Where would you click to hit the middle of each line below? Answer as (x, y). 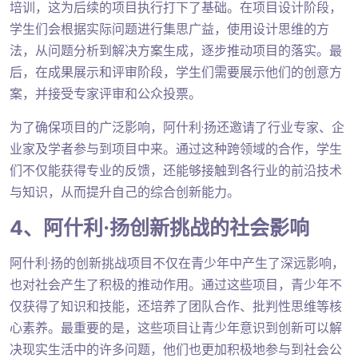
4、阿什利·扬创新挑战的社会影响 (159, 227)
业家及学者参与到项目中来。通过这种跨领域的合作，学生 (176, 149)
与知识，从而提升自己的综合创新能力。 (125, 192)
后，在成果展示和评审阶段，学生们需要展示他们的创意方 (176, 72)
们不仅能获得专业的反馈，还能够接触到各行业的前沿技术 (176, 170)
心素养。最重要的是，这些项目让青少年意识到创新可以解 (176, 328)
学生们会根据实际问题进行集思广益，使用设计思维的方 (169, 29)
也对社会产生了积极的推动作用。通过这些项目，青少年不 (176, 284)
